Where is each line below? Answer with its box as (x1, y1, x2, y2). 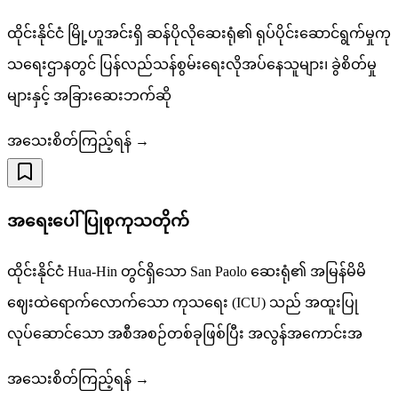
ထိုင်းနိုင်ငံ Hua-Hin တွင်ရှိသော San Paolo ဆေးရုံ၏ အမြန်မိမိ (7, 263, 366, 279)
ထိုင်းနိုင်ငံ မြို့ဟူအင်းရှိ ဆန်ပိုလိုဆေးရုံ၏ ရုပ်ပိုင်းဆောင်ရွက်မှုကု (7, 26, 391, 42)
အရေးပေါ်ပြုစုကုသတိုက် (7, 211, 189, 231)
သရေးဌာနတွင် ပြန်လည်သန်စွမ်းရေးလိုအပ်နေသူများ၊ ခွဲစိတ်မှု (7, 57, 377, 73)
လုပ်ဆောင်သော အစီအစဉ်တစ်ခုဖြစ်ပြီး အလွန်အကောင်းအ (7, 325, 362, 341)
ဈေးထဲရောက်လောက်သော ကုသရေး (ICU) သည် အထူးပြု (7, 294, 358, 310)
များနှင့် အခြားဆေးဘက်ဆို (7, 88, 171, 104)
